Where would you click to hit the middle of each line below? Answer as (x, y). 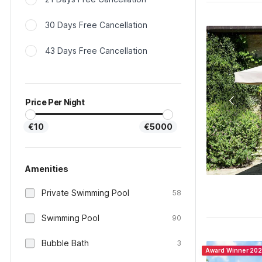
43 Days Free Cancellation (96, 51)
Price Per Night (55, 102)
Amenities (47, 169)
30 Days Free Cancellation (96, 25)
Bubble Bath (65, 243)
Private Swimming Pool (85, 193)
